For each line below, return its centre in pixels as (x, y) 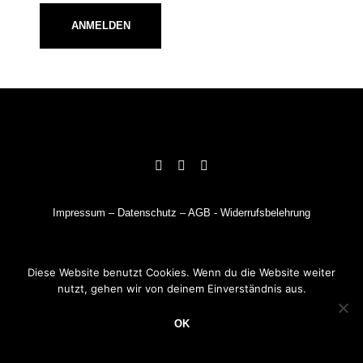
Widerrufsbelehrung (265, 213)
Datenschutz (147, 213)
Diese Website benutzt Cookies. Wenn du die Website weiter (181, 273)
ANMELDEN (100, 26)
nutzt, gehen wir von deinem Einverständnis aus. (181, 289)
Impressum (79, 213)
